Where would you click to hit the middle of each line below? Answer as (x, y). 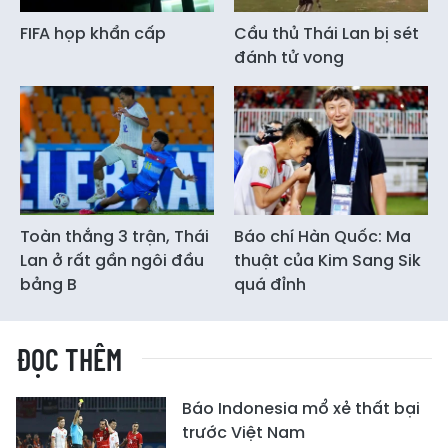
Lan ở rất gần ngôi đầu (112, 261)
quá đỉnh (270, 285)
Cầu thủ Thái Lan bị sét (326, 33)
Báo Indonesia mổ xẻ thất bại (301, 409)
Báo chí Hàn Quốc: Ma (322, 237)
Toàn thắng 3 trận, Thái (114, 237)
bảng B (48, 285)
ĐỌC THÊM (69, 359)
